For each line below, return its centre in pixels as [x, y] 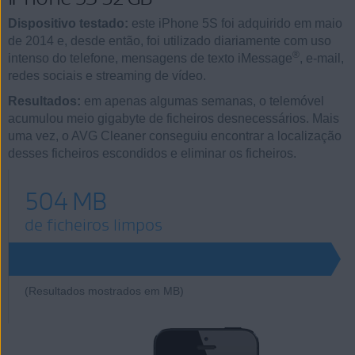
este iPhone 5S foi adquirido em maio [237, 23]
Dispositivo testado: [70, 23]
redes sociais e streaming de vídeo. [107, 76]
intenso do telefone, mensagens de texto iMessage [150, 58]
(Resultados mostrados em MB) [104, 291]
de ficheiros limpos [94, 225]
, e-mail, [322, 58]
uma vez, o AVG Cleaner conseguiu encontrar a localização [175, 136]
